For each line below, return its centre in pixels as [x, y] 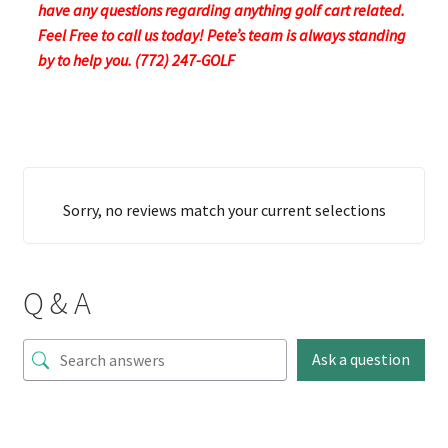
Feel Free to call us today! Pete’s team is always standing [221, 34]
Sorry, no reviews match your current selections [224, 209]
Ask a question [361, 359]
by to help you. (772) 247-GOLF [136, 59]
